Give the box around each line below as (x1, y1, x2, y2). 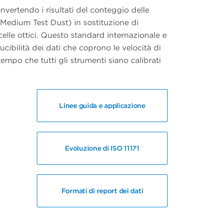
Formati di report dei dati (61, 186, 143, 195)
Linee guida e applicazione (59, 101, 145, 109)
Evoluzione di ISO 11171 (65, 144, 139, 152)
